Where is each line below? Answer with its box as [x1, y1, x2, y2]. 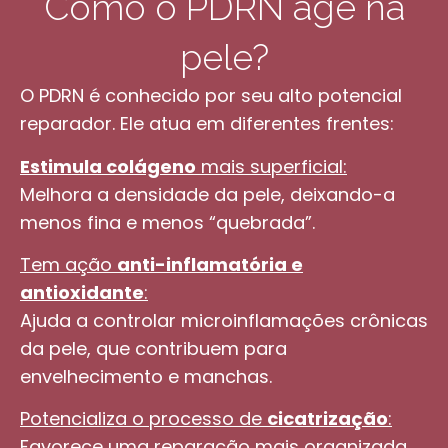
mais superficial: [196, 153, 347, 179]
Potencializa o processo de [20, 406, 267, 432]
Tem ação [20, 251, 117, 277]
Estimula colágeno [20, 153, 196, 179]
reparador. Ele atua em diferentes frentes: [20, 111, 394, 137]
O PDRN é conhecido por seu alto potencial [20, 83, 402, 109]
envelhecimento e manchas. [20, 363, 272, 389]
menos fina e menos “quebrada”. [20, 209, 315, 235]
